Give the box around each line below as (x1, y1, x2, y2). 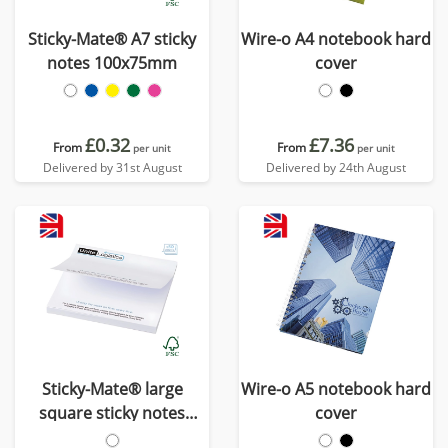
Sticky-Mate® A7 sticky (28, 28, 196, 50)
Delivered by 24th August (266, 159, 406, 176)
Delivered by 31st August (42, 159, 182, 176)
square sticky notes (39, 402, 185, 424)
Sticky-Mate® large (41, 378, 183, 400)
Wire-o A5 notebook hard (241, 378, 431, 400)
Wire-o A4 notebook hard (241, 28, 431, 50)
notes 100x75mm (47, 52, 177, 74)
